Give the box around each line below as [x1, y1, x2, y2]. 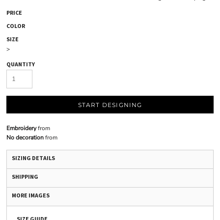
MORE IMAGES [12, 192, 50, 199]
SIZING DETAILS [12, 154, 55, 162]
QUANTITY [6, 60, 35, 68]
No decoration [6, 134, 44, 141]
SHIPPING [12, 173, 38, 180]
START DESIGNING [78, 101, 142, 109]
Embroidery [6, 124, 36, 132]
